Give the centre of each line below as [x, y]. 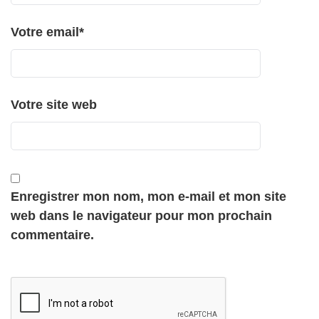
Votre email [45, 32]
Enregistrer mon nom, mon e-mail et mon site [148, 196]
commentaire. [52, 235]
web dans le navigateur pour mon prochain [141, 215]
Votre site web [54, 104]
